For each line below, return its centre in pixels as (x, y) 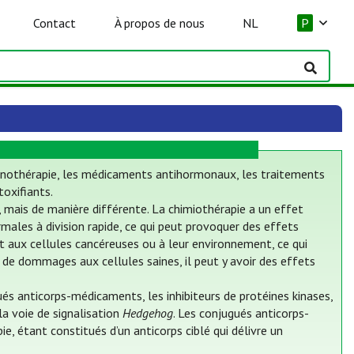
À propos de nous (159, 23)
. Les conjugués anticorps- (241, 313)
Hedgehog (148, 313)
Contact (55, 23)
